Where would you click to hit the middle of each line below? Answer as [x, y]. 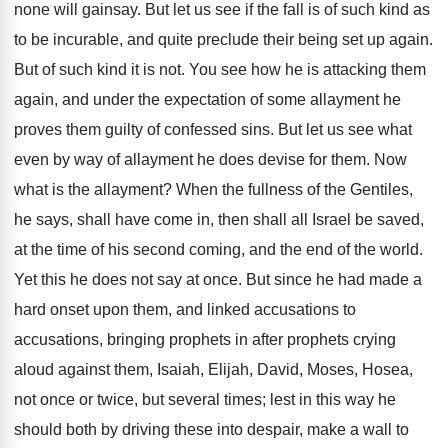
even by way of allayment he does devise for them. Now [210, 159]
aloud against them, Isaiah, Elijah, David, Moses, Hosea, [213, 369]
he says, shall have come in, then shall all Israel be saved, [219, 219]
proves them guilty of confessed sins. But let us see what [213, 129]
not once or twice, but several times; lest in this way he [205, 399]
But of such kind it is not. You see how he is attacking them [220, 69]
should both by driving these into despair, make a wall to [211, 429]
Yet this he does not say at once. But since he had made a [218, 279]
